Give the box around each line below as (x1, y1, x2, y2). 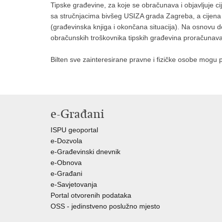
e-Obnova (51, 159, 82, 166)
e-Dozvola (51, 137, 82, 145)
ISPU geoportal (51, 126, 98, 134)
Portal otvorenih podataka (51, 191, 131, 199)
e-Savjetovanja (51, 180, 97, 188)
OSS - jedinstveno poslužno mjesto (51, 202, 160, 210)
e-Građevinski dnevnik (51, 148, 120, 156)
